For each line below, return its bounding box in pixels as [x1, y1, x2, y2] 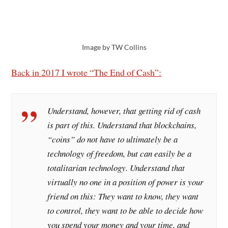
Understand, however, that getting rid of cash [47, 105, 201, 117]
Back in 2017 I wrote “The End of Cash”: [11, 66, 162, 78]
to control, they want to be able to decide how [47, 205, 204, 217]
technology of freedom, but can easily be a [47, 148, 192, 160]
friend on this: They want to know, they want [47, 190, 199, 203]
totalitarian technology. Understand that [47, 162, 185, 174]
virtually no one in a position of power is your [47, 176, 204, 188]
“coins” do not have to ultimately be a [47, 133, 178, 146]
